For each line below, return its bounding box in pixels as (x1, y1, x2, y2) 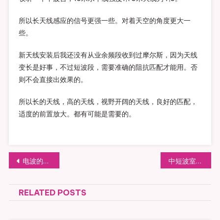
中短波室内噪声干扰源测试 (196, 156, 202, 165)
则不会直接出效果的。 (18, 75, 87, 84)
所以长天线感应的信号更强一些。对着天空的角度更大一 (18, 16, 191, 25)
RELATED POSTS (18, 187, 86, 197)
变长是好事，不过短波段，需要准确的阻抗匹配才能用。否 (18, 62, 197, 72)
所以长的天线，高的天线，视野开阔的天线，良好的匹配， (18, 97, 197, 106)
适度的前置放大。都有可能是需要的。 (18, 109, 136, 118)
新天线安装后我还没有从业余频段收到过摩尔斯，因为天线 (18, 50, 197, 59)
